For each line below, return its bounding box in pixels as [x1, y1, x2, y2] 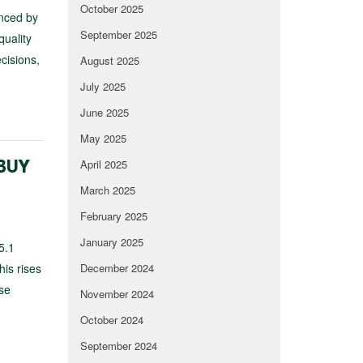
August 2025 [79, 53, 139, 69]
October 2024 [79, 312, 143, 328]
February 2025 [79, 208, 147, 224]
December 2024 [79, 260, 154, 276]
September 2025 [79, 27, 157, 43]
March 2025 [79, 182, 135, 199]
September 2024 [79, 338, 157, 354]
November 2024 [79, 286, 154, 302]
